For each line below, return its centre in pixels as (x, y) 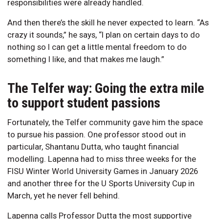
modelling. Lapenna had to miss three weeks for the (102, 159)
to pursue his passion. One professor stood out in (97, 134)
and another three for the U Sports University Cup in (101, 183)
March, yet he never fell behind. (64, 195)
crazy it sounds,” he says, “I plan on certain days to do (104, 34)
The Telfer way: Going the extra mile (106, 88)
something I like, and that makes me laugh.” (86, 59)
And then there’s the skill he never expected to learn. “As (108, 22)
